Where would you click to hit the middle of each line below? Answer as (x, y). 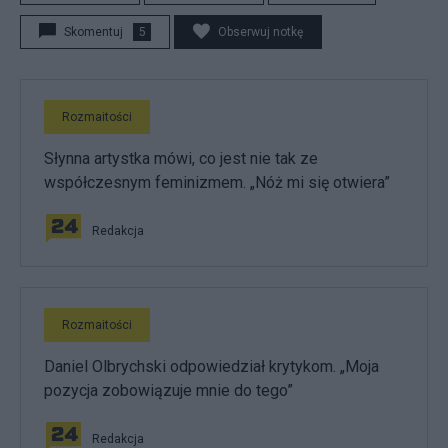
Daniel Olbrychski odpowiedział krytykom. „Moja (211, 366)
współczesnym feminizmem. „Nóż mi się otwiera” (217, 182)
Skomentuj (93, 32)
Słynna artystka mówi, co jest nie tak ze (181, 158)
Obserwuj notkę (260, 32)
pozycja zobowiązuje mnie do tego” (168, 390)
